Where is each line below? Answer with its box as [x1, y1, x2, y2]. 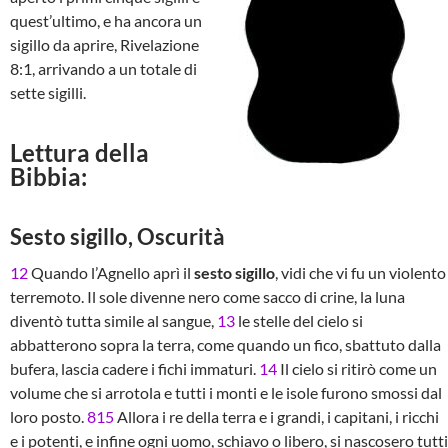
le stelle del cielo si [235, 311, 363, 330]
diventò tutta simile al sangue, [10, 311, 217, 330]
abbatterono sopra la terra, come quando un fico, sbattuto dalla [10, 335, 441, 354]
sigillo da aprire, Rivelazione [10, 35, 199, 54]
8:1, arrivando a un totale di [10, 59, 197, 78]
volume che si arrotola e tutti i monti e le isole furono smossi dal [10, 383, 442, 402]
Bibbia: [10, 162, 87, 191]
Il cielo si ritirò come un [277, 359, 437, 378]
